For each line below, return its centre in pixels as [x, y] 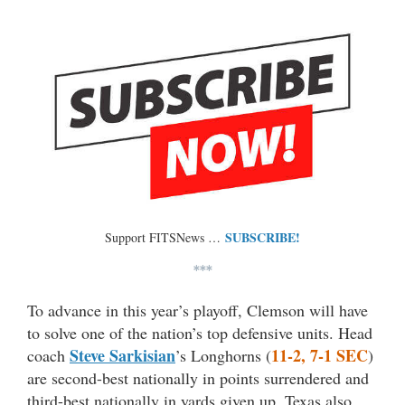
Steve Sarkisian [122, 356]
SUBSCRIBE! [263, 238]
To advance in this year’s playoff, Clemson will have [198, 311]
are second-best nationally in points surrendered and [198, 378]
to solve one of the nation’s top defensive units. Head [200, 333]
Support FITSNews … [165, 238]
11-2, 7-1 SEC [320, 356]
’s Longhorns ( [223, 356]
